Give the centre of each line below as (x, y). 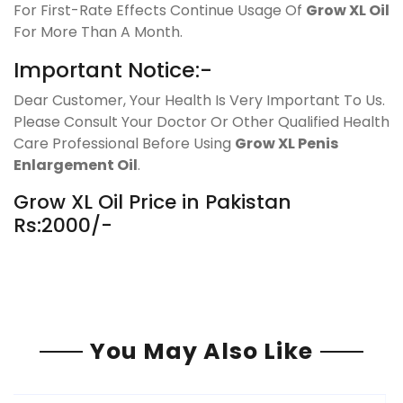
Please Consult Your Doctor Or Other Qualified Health (201, 121)
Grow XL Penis (287, 143)
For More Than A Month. (98, 31)
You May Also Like (201, 351)
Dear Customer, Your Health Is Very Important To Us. (199, 100)
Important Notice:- (113, 69)
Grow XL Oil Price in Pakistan (152, 201)
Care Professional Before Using (124, 143)
